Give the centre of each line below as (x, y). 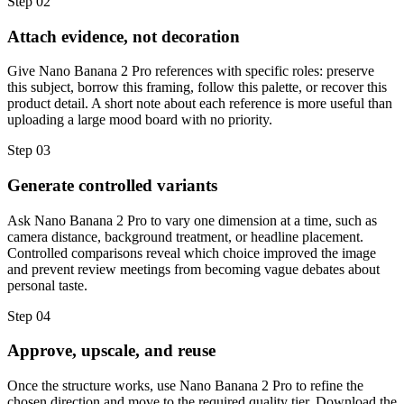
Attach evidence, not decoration (124, 36)
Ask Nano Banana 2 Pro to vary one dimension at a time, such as (192, 220)
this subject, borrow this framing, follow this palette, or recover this (197, 87)
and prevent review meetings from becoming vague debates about (193, 269)
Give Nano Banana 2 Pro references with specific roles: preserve (191, 71)
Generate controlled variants (112, 186)
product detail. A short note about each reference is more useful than (200, 104)
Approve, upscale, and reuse (111, 351)
